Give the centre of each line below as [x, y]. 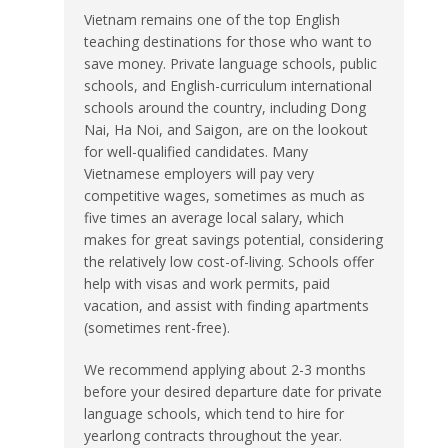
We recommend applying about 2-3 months [225, 369]
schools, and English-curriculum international [228, 85]
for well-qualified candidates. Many [196, 151]
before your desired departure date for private [233, 391]
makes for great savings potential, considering [233, 239]
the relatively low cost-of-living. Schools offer [229, 261]
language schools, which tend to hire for [214, 413]
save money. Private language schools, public [230, 63]
